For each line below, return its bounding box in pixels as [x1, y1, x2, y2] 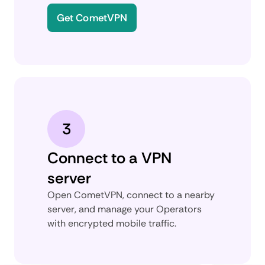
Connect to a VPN [47, 147, 172, 168]
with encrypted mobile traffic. [47, 216, 176, 230]
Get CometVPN [57, 11, 128, 24]
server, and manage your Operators [47, 202, 202, 215]
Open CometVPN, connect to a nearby [47, 188, 215, 201]
